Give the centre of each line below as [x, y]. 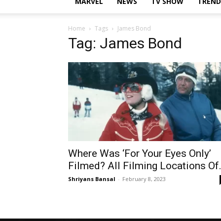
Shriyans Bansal [92, 179]
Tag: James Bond [125, 43]
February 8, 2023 [144, 179]
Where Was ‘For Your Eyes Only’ [140, 153]
